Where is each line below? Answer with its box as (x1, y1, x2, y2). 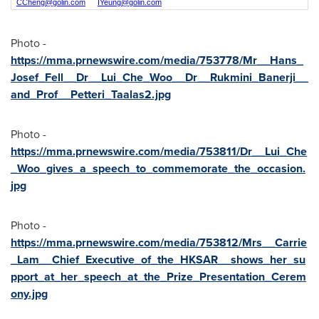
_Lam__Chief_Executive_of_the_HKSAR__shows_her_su (11, 251, 305, 268)
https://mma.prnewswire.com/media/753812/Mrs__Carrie (11, 234, 307, 251)
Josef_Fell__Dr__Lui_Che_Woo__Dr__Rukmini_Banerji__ (11, 69, 308, 85)
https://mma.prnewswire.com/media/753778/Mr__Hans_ (11, 52, 303, 68)
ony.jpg (11, 286, 48, 302)
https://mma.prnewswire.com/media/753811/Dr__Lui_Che (11, 143, 307, 159)
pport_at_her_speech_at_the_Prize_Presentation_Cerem (11, 268, 306, 285)
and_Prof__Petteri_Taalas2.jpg (11, 86, 171, 103)
